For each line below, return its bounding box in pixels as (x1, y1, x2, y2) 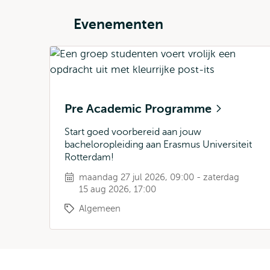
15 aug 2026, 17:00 (79, 184, 156, 194)
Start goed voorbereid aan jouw (64, 127, 201, 137)
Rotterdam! (64, 152, 114, 163)
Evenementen (74, 16, 163, 32)
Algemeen (79, 204, 121, 213)
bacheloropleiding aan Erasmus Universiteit (64, 139, 252, 150)
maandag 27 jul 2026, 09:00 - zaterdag (79, 172, 239, 182)
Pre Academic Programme (64, 102, 215, 116)
